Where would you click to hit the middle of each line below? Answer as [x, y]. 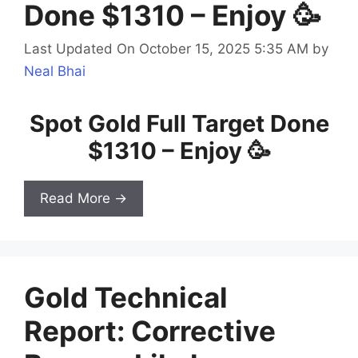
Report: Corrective [150, 330]
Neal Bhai [55, 71]
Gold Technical [126, 297]
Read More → [84, 198]
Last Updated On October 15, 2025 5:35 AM [166, 48]
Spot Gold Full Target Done [179, 123]
